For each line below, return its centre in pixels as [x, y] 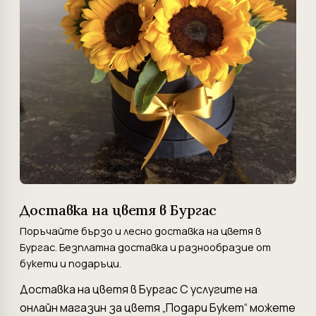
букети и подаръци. [71, 263]
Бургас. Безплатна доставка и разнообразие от [145, 247]
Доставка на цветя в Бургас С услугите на [139, 289]
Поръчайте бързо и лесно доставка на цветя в [140, 231]
